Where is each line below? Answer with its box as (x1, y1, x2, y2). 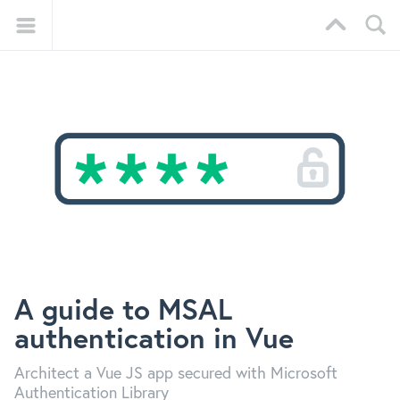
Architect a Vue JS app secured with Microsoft (14, 361, 337, 383)
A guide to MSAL (14, 290, 232, 328)
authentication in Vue (14, 319, 294, 356)
